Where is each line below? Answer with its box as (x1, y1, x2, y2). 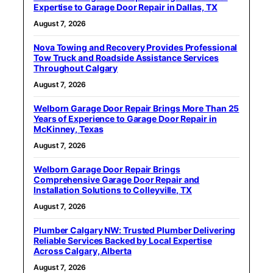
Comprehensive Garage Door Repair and (34, 174, 200, 185)
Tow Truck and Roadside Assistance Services (34, 52, 219, 63)
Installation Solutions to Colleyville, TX (34, 185, 192, 196)
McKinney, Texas (34, 124, 104, 135)
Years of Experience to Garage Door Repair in (34, 113, 217, 124)
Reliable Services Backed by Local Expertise (34, 235, 212, 246)
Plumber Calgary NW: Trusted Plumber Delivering (34, 225, 236, 236)
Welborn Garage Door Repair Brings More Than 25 (34, 103, 239, 114)
